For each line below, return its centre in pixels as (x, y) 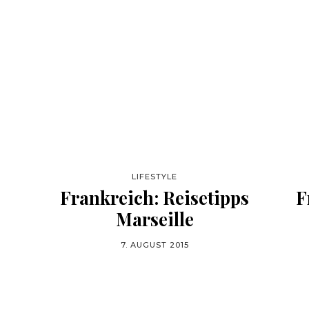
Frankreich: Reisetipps (154, 198)
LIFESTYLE (154, 177)
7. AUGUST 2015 (154, 245)
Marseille (154, 219)
